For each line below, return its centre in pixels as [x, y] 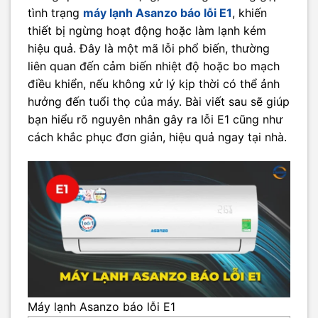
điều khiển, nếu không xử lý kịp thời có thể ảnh [154, 83]
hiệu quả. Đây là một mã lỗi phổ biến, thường [149, 48]
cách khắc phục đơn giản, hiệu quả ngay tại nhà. [157, 137]
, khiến [250, 12]
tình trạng [55, 12]
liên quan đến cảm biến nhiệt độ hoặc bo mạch [154, 66]
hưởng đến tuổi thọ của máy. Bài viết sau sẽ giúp [159, 101]
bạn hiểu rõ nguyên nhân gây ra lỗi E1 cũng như [155, 119]
